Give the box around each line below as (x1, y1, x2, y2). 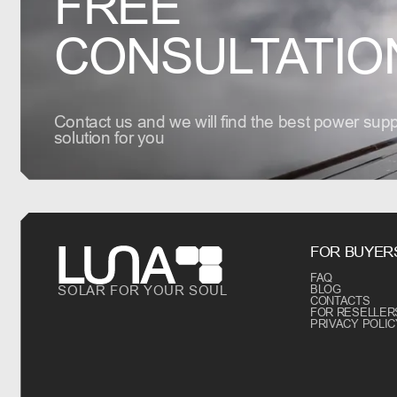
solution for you (53, 128, 165, 148)
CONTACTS (309, 294, 370, 308)
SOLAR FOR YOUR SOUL (58, 283, 228, 299)
